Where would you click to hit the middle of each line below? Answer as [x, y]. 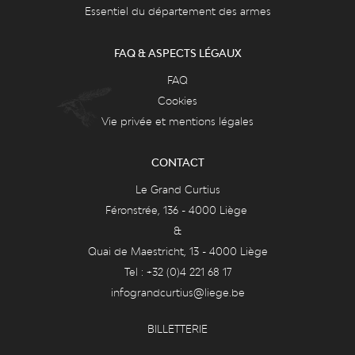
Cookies [177, 100]
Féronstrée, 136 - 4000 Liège [177, 210]
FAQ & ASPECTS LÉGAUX [177, 53]
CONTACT [177, 163]
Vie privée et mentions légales [177, 121]
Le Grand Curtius [177, 190]
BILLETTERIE [177, 328]
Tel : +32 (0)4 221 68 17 [177, 272]
